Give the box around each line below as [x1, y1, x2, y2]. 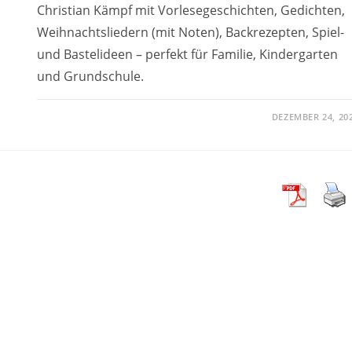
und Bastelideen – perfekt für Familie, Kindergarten [36, 45, 338, 63]
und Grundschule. [36, 67, 144, 85]
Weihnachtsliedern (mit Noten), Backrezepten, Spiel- [36, 23, 344, 41]
